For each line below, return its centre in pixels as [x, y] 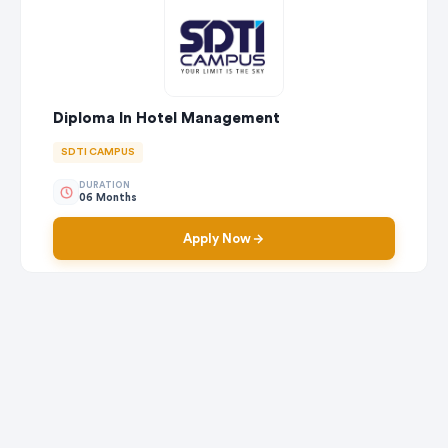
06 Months [108, 197]
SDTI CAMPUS [98, 152]
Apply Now [217, 239]
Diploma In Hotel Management [166, 119]
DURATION [104, 185]
